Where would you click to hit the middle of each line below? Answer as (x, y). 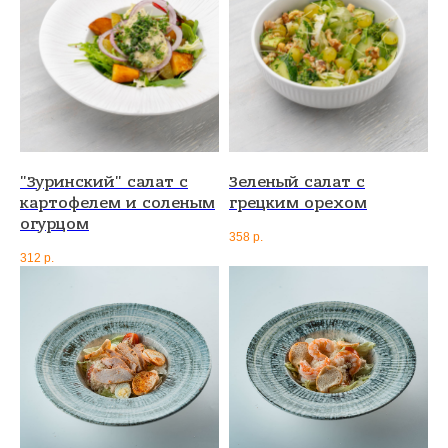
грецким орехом (298, 203)
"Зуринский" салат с (104, 182)
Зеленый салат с (297, 182)
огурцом (54, 224)
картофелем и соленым (117, 203)
